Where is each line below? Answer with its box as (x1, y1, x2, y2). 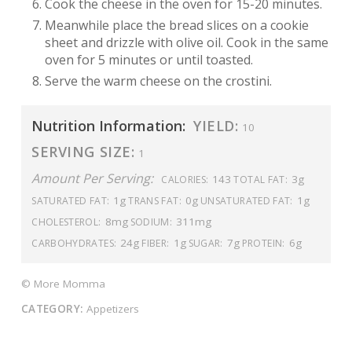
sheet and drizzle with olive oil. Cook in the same (44, 34, 328, 52)
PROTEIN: (241, 236, 285, 250)
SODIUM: (130, 214, 173, 229)
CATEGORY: (20, 302, 83, 317)
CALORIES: (161, 172, 209, 186)
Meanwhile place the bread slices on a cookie (44, 16, 309, 35)
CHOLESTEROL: (31, 214, 101, 229)
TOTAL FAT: (233, 172, 288, 186)
